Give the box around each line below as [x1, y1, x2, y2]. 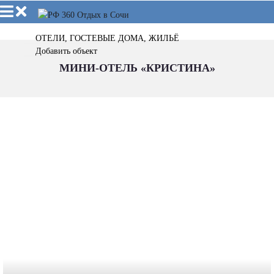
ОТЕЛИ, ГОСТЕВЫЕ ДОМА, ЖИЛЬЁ [35, 34, 179, 43]
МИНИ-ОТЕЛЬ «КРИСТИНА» [59, 62, 215, 74]
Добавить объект [35, 46, 97, 56]
